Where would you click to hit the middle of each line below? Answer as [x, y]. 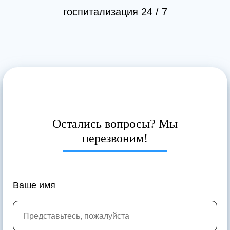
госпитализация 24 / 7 [115, 12]
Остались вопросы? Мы [115, 123]
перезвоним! [115, 138]
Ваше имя [34, 185]
